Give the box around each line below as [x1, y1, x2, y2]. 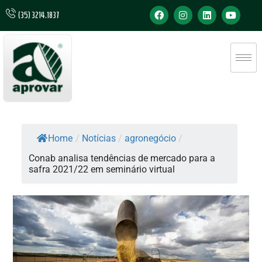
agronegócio [125, 133, 177, 144]
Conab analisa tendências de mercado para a [29, 153, 216, 164]
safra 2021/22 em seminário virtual [29, 164, 175, 175]
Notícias [82, 133, 116, 144]
